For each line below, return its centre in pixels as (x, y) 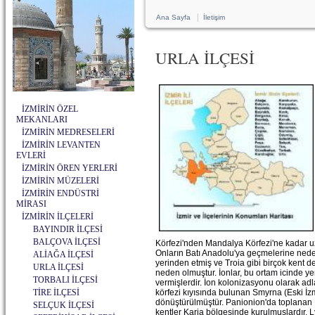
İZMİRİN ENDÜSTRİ (60, 193)
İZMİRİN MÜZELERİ (60, 181)
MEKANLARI (42, 120)
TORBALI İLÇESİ (65, 280)
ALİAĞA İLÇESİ (63, 255)
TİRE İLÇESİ (56, 292)
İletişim (214, 17)
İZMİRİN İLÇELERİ (58, 217)
